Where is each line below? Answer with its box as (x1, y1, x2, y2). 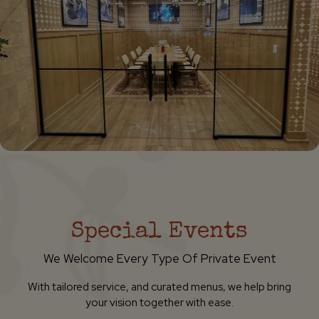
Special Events (71, 221, 248, 244)
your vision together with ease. (85, 295, 234, 310)
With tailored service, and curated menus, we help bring (28, 279, 291, 294)
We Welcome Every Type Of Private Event (43, 251, 276, 266)
